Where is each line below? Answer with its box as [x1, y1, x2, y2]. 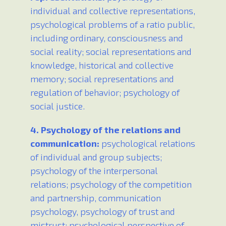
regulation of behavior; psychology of [30, 87, 180, 98]
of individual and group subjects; [30, 151, 162, 163]
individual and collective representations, [30, 5, 195, 17]
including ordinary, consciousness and [30, 32, 183, 44]
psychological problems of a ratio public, [30, 19, 195, 30]
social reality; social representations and [30, 46, 192, 58]
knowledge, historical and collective [30, 60, 174, 71]
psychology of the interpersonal [30, 165, 158, 177]
